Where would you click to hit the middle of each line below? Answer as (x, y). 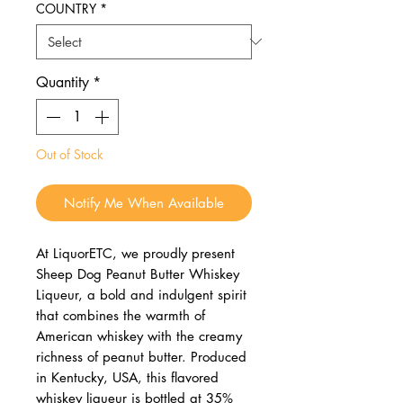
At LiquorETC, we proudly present (135, 253)
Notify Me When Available (144, 202)
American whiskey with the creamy (139, 336)
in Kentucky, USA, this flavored (127, 377)
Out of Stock (70, 154)
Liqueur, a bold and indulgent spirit (141, 294)
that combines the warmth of (121, 315)
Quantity (63, 82)
